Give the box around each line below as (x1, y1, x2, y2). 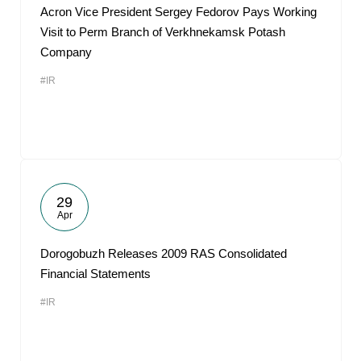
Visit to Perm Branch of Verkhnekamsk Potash (40, 25, 285, 39)
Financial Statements (40, 267, 151, 280)
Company (40, 45, 92, 59)
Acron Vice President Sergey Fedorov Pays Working (40, 5, 317, 19)
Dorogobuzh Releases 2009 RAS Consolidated (40, 247, 287, 260)
